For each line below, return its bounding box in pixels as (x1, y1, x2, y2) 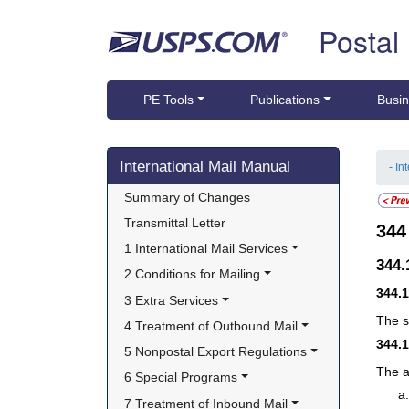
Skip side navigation (107, 147, 223, 167)
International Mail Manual (120, 157, 290, 176)
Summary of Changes (124, 189, 251, 204)
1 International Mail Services (124, 241, 288, 257)
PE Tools (143, 92, 194, 108)
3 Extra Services (124, 292, 219, 308)
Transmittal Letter (124, 215, 226, 231)
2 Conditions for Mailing (124, 267, 261, 282)
